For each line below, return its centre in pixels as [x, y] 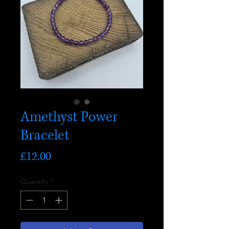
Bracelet [45, 135]
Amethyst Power [69, 117]
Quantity [34, 181]
